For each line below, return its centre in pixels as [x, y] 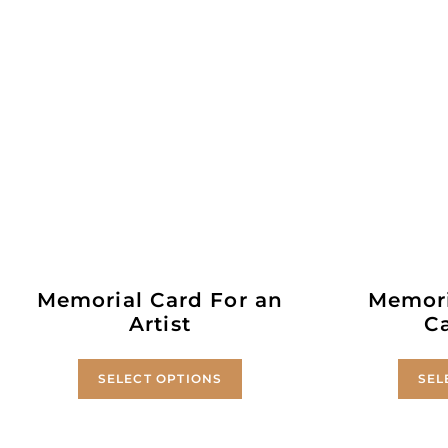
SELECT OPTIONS [160, 378]
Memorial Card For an [159, 299]
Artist [160, 323]
